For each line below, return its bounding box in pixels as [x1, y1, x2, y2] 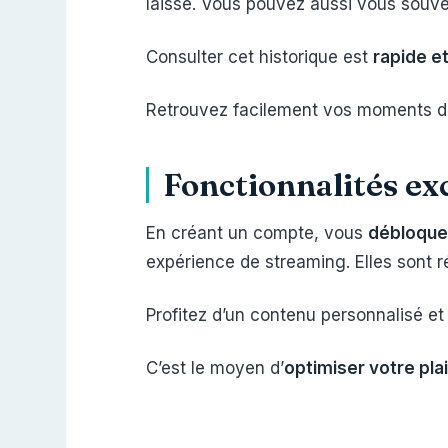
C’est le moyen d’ [146, 358, 284, 378]
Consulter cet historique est [146, 47, 373, 67]
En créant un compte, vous [146, 223, 368, 243]
